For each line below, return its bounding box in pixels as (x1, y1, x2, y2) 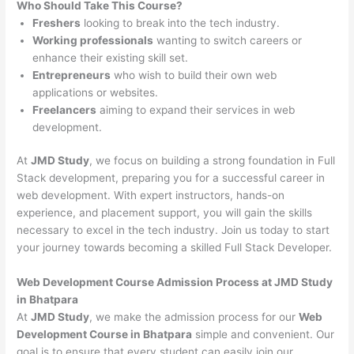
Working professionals (32, 33, 154, 47)
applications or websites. (32, 85, 159, 99)
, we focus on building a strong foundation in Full (89, 154, 336, 168)
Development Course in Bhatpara (17, 328, 193, 341)
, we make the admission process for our (89, 311, 299, 324)
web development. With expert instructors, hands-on (17, 189, 285, 202)
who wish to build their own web (111, 68, 277, 81)
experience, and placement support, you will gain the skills (17, 206, 313, 220)
